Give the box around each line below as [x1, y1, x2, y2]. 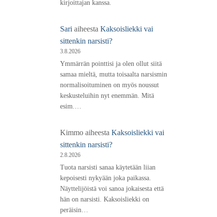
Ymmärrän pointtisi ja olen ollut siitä [60, 60, 162, 67]
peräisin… [60, 206, 88, 214]
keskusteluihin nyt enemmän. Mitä [60, 92, 154, 99]
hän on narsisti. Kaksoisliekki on [60, 195, 149, 203]
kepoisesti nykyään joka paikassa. [60, 174, 151, 182]
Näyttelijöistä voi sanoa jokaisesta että [60, 185, 164, 192]
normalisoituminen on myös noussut [60, 81, 159, 89]
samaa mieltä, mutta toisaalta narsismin [60, 70, 167, 78]
